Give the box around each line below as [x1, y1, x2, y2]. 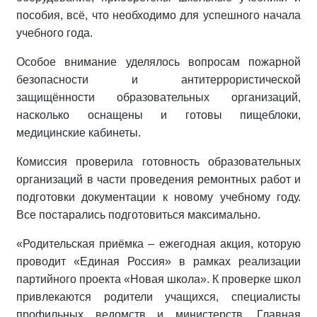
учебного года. [16, 27, 93, 39]
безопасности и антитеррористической [16, 74, 301, 86]
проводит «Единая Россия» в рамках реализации [16, 255, 301, 267]
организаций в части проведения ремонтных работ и [16, 173, 301, 185]
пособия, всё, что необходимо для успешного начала [16, 9, 301, 21]
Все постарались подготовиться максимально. [16, 209, 260, 221]
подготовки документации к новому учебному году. [16, 191, 301, 203]
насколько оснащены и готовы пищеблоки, [16, 109, 301, 121]
